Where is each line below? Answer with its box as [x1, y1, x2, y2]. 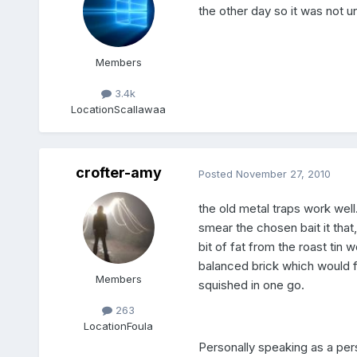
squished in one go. [198, 277, 304, 293]
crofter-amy [75, 164, 162, 182]
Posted [198, 167, 236, 180]
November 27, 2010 [235, 167, 331, 180]
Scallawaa [114, 102, 167, 116]
